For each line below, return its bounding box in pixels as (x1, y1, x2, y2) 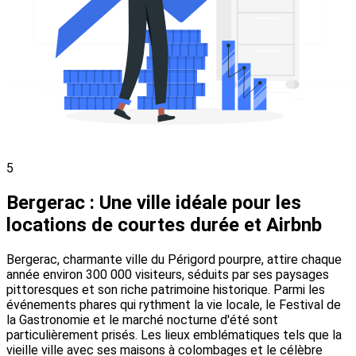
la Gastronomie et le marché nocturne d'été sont (6, 312, 278, 328)
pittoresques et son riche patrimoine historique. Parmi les (6, 282, 325, 298)
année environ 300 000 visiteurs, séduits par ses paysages (6, 267, 329, 283)
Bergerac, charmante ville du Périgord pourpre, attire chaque (6, 252, 342, 268)
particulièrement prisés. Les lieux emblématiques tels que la (6, 327, 342, 343)
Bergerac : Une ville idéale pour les (6, 192, 301, 215)
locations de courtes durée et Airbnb (6, 214, 322, 237)
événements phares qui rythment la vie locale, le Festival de (6, 297, 341, 313)
